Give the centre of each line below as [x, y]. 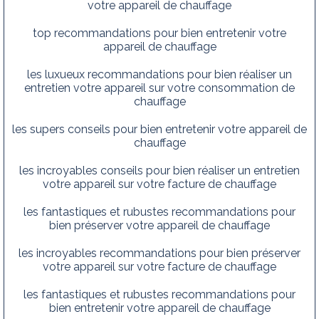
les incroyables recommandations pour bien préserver [159, 253]
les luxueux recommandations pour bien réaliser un [159, 74]
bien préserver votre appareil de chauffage [159, 225]
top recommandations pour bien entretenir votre [159, 33]
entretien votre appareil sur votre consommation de [159, 88]
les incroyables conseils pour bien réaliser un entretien [159, 170]
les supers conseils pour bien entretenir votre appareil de [159, 129]
